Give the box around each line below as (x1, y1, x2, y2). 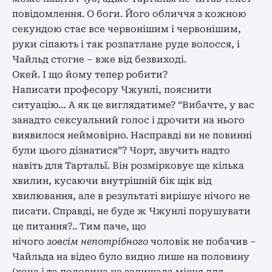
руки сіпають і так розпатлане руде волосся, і (12, 38, 240, 50)
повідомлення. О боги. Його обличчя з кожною (12, 8, 246, 19)
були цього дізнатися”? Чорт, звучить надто (12, 144, 230, 156)
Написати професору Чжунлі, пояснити (12, 84, 212, 95)
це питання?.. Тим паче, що (12, 220, 146, 232)
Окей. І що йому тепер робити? (12, 69, 168, 80)
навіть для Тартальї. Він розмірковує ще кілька (12, 160, 244, 171)
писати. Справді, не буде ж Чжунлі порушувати (12, 205, 251, 217)
